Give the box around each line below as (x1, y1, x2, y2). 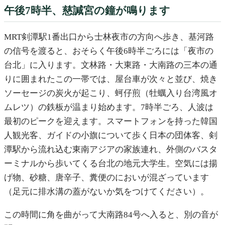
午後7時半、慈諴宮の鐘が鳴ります (4, 5, 170, 16)
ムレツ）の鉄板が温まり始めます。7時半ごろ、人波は (4, 102, 213, 113)
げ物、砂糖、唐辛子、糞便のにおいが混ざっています (4, 173, 209, 183)
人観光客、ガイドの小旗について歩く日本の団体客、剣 (4, 131, 217, 141)
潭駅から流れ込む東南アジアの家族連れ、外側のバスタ (4, 145, 217, 155)
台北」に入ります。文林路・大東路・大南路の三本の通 (4, 60, 217, 70)
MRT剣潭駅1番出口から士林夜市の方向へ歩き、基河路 (4, 32, 214, 42)
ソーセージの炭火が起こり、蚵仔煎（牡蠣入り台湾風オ (4, 88, 217, 98)
